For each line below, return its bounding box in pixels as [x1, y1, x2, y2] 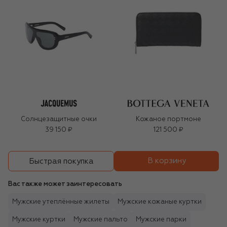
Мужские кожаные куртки [118, 199, 202, 206]
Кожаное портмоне [135, 116, 201, 123]
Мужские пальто [73, 216, 128, 223]
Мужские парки [136, 216, 186, 223]
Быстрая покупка [28, 157, 94, 165]
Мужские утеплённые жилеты [12, 199, 109, 206]
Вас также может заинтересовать [8, 181, 122, 188]
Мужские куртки [12, 216, 65, 223]
